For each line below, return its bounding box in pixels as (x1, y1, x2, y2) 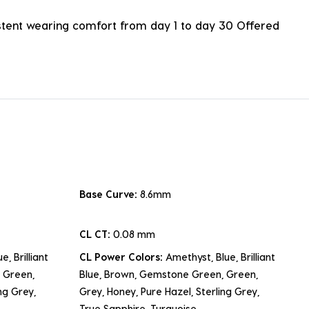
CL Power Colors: (79, 251, 166, 263)
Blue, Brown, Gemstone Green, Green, (79, 268, 258, 281)
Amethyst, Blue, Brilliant (166, 251, 275, 263)
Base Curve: (79, 188, 140, 201)
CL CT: (79, 228, 113, 241)
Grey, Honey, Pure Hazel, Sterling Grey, (79, 286, 259, 298)
